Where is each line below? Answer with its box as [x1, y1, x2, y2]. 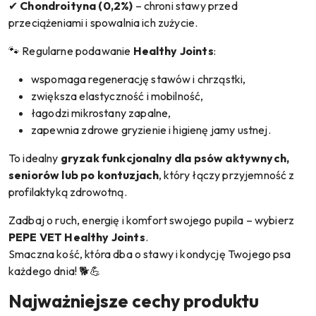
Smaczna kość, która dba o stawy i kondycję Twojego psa [8, 247, 291, 261]
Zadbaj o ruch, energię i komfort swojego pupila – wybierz [8, 213, 295, 227]
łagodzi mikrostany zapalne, [31, 106, 171, 120]
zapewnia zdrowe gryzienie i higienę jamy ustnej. [31, 123, 271, 137]
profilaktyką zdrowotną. [8, 185, 127, 199]
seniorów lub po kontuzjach [8, 168, 159, 182]
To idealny [8, 151, 61, 165]
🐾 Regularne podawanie [8, 44, 133, 58]
